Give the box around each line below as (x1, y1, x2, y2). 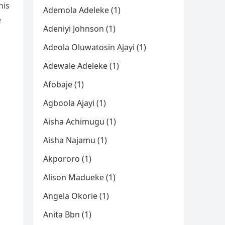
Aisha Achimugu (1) (43, 116, 116, 127)
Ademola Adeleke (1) (43, 5, 121, 16)
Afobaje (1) (43, 79, 84, 90)
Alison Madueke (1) (43, 172, 116, 183)
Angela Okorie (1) (43, 190, 109, 201)
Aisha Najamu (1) (43, 135, 107, 146)
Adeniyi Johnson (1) (43, 23, 116, 34)
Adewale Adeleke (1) (43, 60, 119, 71)
